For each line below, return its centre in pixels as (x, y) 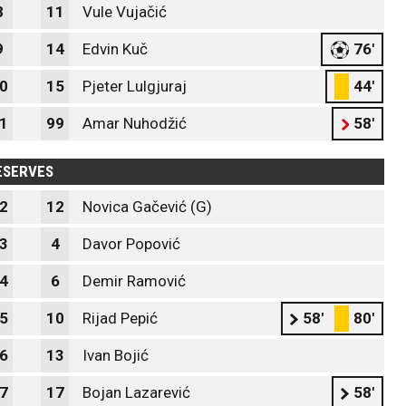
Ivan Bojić (116, 355)
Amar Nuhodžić (135, 123)
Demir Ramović (134, 281)
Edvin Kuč (115, 49)
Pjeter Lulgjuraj (135, 86)
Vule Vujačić (125, 12)
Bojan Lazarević (136, 392)
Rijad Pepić (120, 318)
